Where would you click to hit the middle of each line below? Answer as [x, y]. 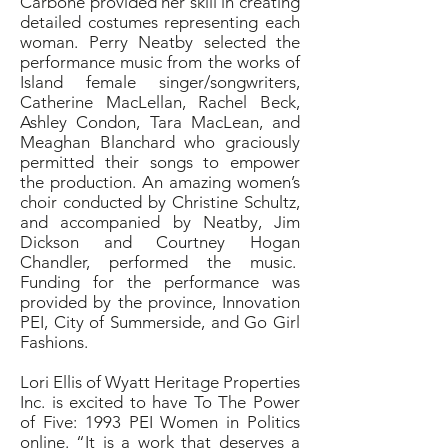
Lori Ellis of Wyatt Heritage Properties [160, 382]
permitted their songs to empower [160, 162]
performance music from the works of [160, 62]
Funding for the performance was [160, 282]
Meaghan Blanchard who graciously [160, 142]
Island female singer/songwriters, [160, 82]
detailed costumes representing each [160, 22]
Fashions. [54, 342]
